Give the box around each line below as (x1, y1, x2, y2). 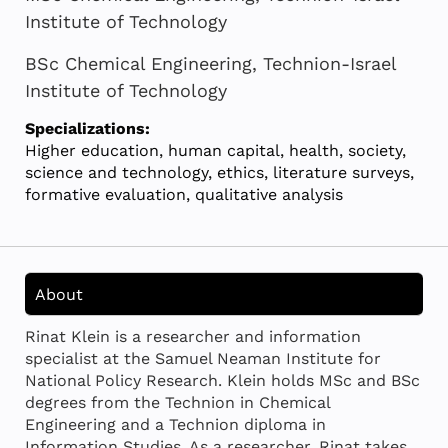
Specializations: (25, 119, 150, 139)
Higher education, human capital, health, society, (25, 141, 406, 161)
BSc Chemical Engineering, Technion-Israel (25, 52, 396, 74)
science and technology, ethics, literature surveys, (25, 163, 414, 183)
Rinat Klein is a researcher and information (25, 326, 361, 346)
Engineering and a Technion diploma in (25, 414, 326, 434)
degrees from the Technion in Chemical (25, 392, 330, 412)
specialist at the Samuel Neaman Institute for (25, 348, 381, 368)
